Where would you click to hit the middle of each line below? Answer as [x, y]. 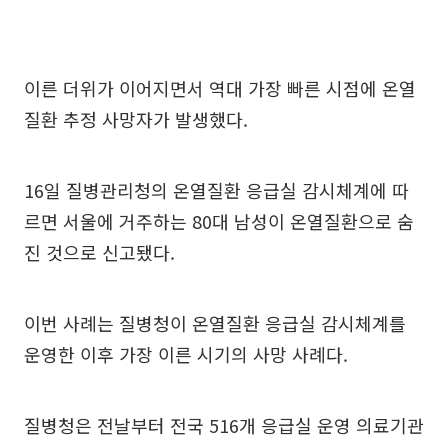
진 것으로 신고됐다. [99, 252]
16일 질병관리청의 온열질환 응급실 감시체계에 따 [216, 190]
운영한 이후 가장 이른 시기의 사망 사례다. [186, 354]
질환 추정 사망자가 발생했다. [136, 119]
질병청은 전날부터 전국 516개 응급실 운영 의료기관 [224, 425]
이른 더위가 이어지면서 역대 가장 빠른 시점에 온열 [220, 88]
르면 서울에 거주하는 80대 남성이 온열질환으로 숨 [219, 221]
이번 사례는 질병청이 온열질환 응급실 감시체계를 [215, 323]
